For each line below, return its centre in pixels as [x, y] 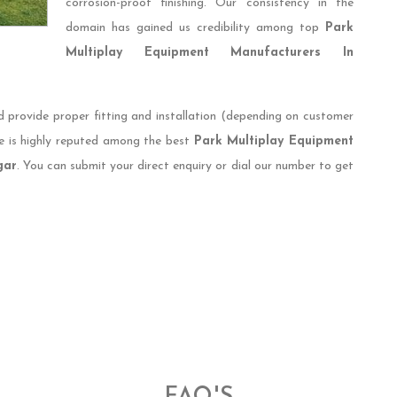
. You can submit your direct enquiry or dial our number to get [185, 167]
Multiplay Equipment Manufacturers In [210, 53]
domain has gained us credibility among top [195, 28]
